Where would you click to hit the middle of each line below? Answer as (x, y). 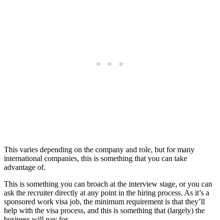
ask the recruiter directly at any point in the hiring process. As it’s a (107, 192)
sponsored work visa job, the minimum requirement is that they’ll (104, 201)
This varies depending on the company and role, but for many (99, 149)
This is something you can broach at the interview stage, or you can (108, 184)
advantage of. (26, 167)
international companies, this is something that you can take (96, 158)
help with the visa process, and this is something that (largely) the (104, 210)
